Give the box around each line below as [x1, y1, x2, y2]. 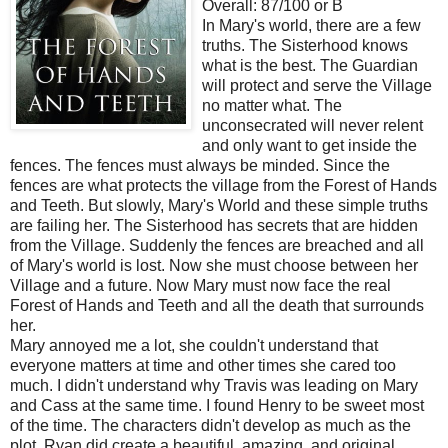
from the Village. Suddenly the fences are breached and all [10, 236, 424, 254]
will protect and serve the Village [202, 76, 432, 94]
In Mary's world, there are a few [202, 16, 421, 34]
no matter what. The [202, 96, 342, 114]
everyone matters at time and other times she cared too [10, 356, 396, 374]
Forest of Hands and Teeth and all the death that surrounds [10, 296, 424, 314]
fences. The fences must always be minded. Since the [10, 156, 390, 174]
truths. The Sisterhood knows [202, 36, 408, 54]
